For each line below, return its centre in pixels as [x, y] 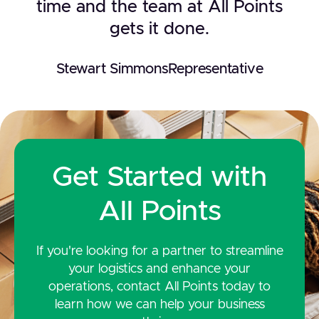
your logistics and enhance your [159, 269]
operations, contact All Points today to [159, 287]
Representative [215, 69]
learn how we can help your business [159, 304]
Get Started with [159, 177]
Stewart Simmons [112, 69]
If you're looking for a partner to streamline [159, 251]
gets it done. [159, 29]
